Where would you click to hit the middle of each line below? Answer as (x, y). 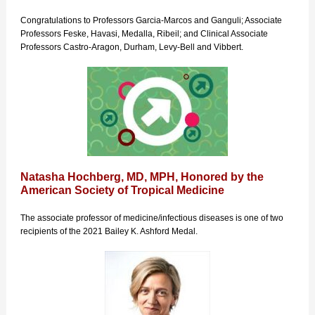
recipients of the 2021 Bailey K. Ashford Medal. (109, 231)
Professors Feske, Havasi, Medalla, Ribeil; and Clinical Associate (144, 34)
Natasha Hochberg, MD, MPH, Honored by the (142, 177)
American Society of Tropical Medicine (122, 190)
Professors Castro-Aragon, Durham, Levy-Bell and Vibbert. (132, 47)
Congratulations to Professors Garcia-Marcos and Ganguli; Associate (151, 20)
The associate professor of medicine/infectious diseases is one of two (152, 218)
